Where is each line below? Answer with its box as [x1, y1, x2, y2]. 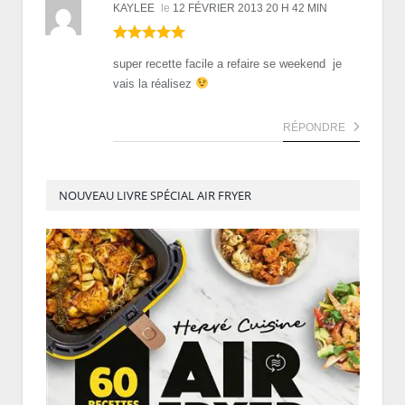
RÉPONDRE [283, 120, 348, 134]
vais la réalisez [113, 76, 195, 90]
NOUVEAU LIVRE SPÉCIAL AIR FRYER [59, 186, 251, 203]
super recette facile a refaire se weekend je [113, 56, 342, 71]
